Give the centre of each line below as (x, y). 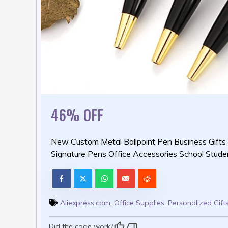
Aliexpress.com (85, 202)
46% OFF (77, 115)
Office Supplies (139, 202)
